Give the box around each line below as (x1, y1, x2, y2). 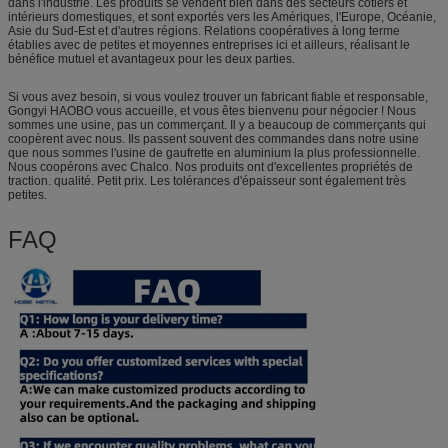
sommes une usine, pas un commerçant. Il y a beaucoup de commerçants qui (8, 118, 426, 133)
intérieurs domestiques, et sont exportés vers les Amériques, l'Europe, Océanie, (8, 10, 436, 25)
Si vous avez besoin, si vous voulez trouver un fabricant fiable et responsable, (8, 90, 428, 105)
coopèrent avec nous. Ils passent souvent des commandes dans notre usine (8, 132, 419, 147)
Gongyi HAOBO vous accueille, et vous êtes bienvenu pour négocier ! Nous (8, 104, 416, 119)
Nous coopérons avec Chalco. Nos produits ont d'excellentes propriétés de (8, 160, 413, 175)
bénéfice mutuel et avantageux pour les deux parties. (8, 52, 295, 67)
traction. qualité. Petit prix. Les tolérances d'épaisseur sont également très (8, 174, 406, 189)
